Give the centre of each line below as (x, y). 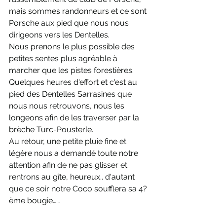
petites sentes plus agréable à (64, 59)
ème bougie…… (34, 201)
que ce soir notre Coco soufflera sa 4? (79, 189)
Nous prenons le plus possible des (73, 47)
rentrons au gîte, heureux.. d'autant (73, 177)
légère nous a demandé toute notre (74, 153)
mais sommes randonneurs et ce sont (79, 11)
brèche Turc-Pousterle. (52, 130)
